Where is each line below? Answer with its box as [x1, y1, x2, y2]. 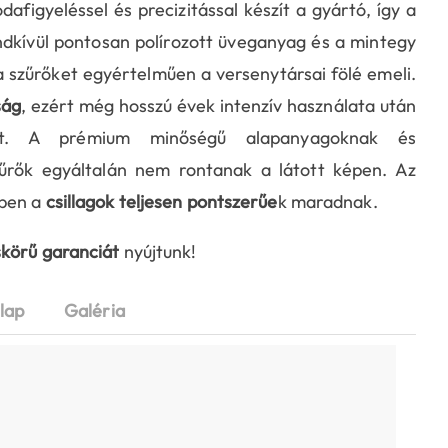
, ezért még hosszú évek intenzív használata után [21, 94, 416, 118]
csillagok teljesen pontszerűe [45, 190, 278, 214]
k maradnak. [277, 190, 378, 214]
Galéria [64, 299, 125, 323]
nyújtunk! [119, 240, 197, 264]
